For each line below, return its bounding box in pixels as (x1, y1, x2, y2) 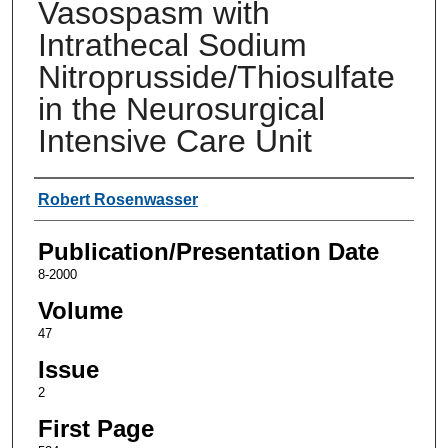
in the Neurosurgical (37, 90, 325, 127)
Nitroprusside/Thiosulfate (37, 58, 395, 95)
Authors (33, 183, 116, 211)
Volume (37, 296, 123, 324)
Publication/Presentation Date (37, 237, 379, 265)
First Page (37, 414, 154, 442)
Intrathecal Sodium (37, 26, 307, 63)
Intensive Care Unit (37, 122, 312, 159)
